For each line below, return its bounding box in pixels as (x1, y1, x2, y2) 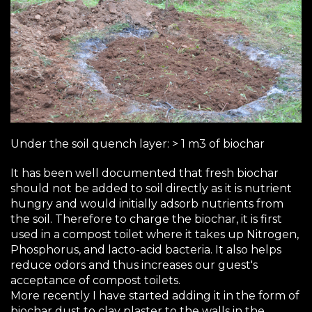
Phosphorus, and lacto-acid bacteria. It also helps (10, 242, 281, 256)
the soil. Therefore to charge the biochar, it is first (10, 212, 282, 226)
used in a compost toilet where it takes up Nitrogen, (10, 227, 299, 241)
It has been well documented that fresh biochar (10, 166, 279, 180)
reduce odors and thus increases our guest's (10, 258, 258, 272)
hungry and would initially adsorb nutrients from (10, 196, 283, 210)
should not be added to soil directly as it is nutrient (10, 181, 292, 195)
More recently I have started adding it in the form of (10, 288, 299, 302)
